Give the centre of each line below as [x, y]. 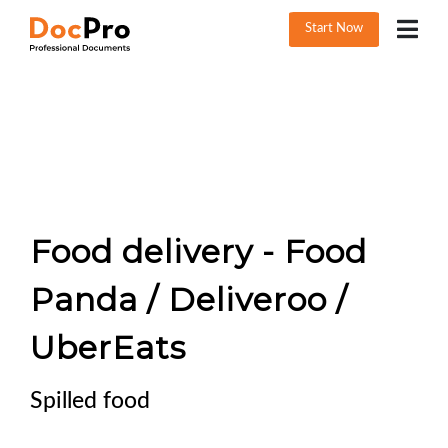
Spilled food [90, 401]
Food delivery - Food [198, 251]
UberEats [108, 347]
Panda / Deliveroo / [189, 299]
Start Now [334, 28]
